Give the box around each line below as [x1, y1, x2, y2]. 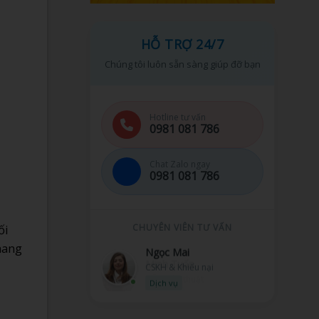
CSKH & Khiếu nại [145, 259, 214, 272]
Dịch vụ [150, 276, 178, 287]
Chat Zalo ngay [150, 158, 210, 171]
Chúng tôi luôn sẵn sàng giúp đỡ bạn [104, 57, 261, 70]
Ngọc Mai [145, 244, 189, 258]
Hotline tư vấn [150, 111, 206, 124]
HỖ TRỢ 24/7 [140, 35, 224, 53]
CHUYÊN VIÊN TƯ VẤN [132, 221, 232, 234]
